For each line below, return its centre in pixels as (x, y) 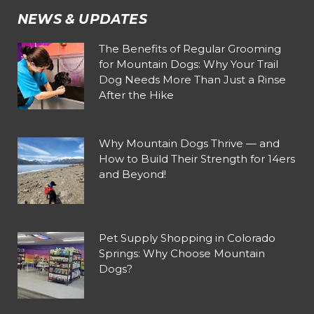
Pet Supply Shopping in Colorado (187, 238)
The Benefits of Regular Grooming (190, 48)
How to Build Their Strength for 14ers (197, 158)
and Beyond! (132, 174)
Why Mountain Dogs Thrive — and (189, 143)
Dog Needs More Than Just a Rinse (192, 79)
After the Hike (136, 95)
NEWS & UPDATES (82, 19)
